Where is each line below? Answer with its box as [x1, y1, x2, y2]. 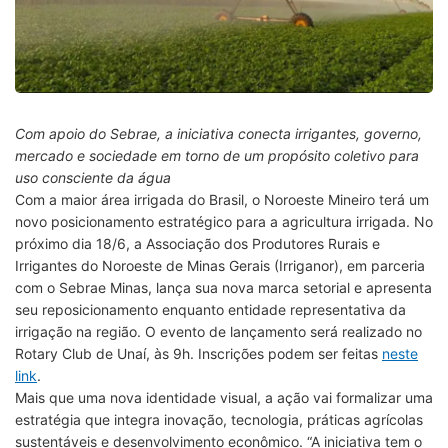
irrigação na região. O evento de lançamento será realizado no [15, 322, 422, 340]
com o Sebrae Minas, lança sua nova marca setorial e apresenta [15, 278, 432, 296]
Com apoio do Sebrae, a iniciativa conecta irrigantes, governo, [15, 124, 422, 142]
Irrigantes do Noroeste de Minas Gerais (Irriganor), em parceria [15, 256, 425, 274]
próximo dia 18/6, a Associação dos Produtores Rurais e [15, 234, 380, 252]
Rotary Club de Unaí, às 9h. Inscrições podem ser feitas [15, 344, 382, 362]
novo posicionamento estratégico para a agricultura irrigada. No [15, 212, 433, 230]
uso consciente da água [15, 168, 171, 186]
